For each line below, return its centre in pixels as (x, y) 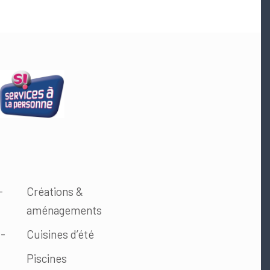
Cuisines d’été (60, 234)
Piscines (46, 259)
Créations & (55, 192)
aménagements (64, 210)
